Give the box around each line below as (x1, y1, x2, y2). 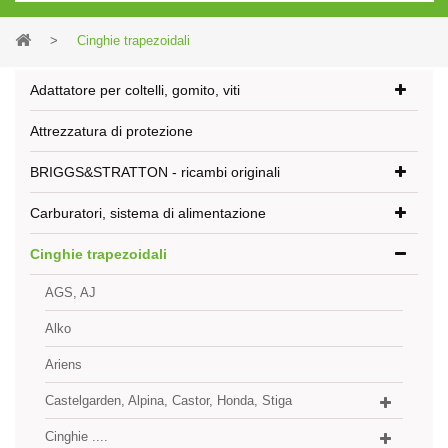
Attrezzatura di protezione (30, 123, 193, 139)
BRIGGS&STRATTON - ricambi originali (30, 164, 280, 180)
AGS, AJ (45, 285, 96, 300)
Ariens (45, 357, 82, 372)
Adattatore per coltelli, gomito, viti (30, 82, 240, 98)
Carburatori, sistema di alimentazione (30, 205, 266, 221)
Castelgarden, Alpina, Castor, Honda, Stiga (45, 393, 292, 408)
